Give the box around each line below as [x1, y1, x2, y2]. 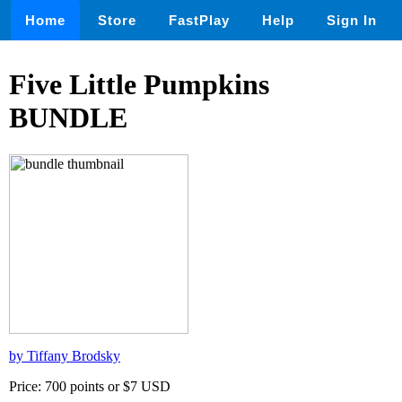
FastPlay [169, 13, 230, 28]
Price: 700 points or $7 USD [9, 378, 170, 394]
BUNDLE [9, 101, 127, 135]
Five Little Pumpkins [9, 68, 269, 101]
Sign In [327, 13, 377, 28]
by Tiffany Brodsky [9, 347, 120, 363]
